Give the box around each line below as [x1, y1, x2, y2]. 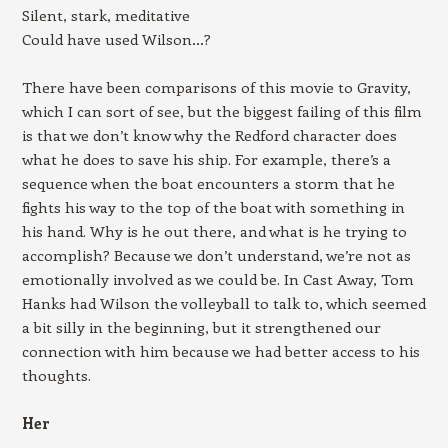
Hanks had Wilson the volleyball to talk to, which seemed [21, 293, 426, 313]
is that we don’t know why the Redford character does [21, 125, 397, 145]
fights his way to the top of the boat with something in [21, 197, 405, 217]
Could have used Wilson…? [21, 29, 211, 49]
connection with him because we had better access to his [21, 341, 420, 361]
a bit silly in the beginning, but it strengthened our [21, 317, 381, 337]
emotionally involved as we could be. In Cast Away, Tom [21, 269, 414, 289]
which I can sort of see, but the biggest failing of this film [21, 101, 422, 121]
